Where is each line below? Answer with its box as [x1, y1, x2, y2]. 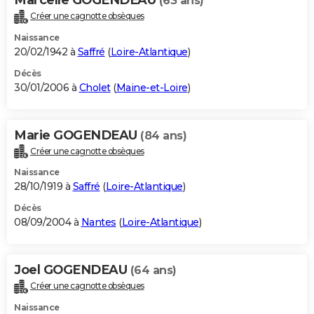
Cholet [78, 81, 111, 94]
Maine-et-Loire [116, 81, 188, 94]
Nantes [81, 216, 116, 229]
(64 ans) [130, 264, 177, 278]
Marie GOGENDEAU [14, 127, 140, 143]
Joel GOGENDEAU [14, 262, 130, 278]
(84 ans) [140, 128, 186, 142]
